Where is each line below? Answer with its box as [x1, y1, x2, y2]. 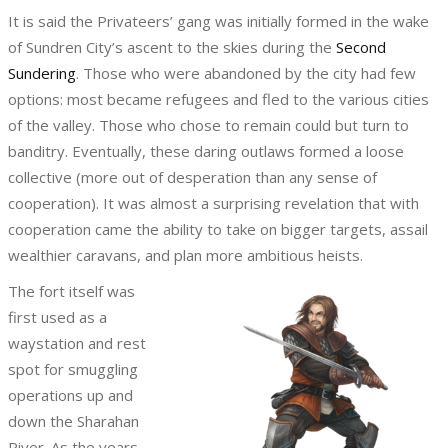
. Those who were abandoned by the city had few [76, 63, 416, 84]
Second [336, 37, 386, 58]
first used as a [8, 307, 107, 328]
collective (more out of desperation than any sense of [8, 167, 377, 188]
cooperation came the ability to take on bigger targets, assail [8, 219, 428, 240]
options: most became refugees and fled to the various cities [8, 89, 429, 110]
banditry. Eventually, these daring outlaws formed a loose [8, 141, 404, 162]
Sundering [8, 63, 76, 84]
